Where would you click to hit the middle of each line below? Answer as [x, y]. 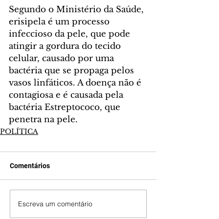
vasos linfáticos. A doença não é [76, 83]
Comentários [30, 166]
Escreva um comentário [55, 204]
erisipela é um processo [60, 22]
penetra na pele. [43, 120]
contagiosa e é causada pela [67, 95]
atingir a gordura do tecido [66, 46]
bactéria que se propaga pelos [73, 71]
